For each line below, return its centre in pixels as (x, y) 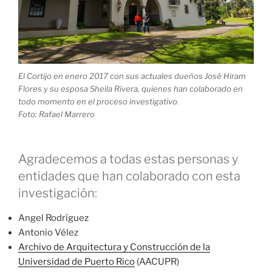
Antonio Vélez (48, 233)
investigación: (58, 193)
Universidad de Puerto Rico (76, 262)
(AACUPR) (157, 262)
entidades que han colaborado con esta (129, 176)
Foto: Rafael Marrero (56, 114)
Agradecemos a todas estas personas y (128, 159)
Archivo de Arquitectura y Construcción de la (114, 247)
